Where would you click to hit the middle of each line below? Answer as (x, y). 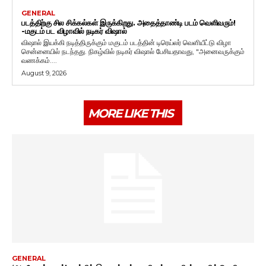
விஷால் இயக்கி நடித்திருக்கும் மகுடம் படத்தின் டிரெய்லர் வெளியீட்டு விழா (126, 42)
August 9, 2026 (44, 73)
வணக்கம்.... (39, 60)
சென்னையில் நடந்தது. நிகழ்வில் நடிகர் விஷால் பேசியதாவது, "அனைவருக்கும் (55, 51)
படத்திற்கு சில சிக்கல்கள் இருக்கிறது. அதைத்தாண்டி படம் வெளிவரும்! (128, 22)
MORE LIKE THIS (130, 113)
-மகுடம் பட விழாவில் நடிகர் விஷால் (74, 31)
